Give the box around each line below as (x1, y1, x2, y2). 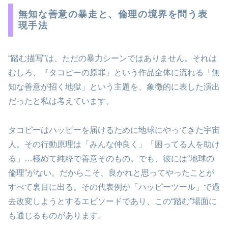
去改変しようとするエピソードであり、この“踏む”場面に (8, 197, 217, 206)
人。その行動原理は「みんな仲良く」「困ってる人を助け (8, 140, 220, 149)
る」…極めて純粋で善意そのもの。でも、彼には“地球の (8, 154, 214, 163)
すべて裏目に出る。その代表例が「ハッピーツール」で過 (8, 183, 220, 192)
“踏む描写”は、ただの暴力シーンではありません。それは (8, 54, 217, 63)
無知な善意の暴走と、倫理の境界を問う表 (18, 9, 208, 20)
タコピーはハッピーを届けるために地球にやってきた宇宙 (8, 126, 220, 135)
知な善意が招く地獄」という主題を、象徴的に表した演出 (8, 82, 220, 92)
